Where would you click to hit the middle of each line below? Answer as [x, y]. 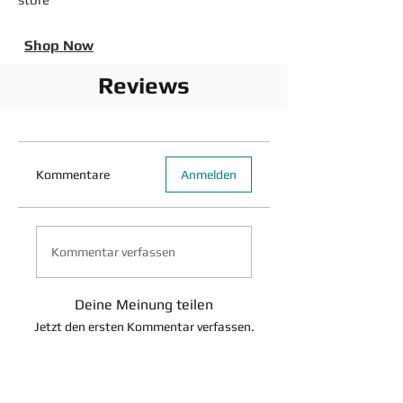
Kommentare [73, 175]
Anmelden [209, 175]
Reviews [144, 85]
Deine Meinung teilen [144, 304]
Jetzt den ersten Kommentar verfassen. [144, 327]
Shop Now [59, 45]
